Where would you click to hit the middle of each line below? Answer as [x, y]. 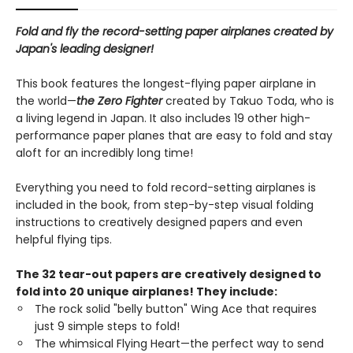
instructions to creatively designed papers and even [159, 222]
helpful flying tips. [64, 240]
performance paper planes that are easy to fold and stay [174, 136]
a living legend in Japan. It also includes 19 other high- [163, 118]
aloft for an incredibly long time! [104, 153]
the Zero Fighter [119, 101]
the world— [46, 101]
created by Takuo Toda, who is [248, 101]
